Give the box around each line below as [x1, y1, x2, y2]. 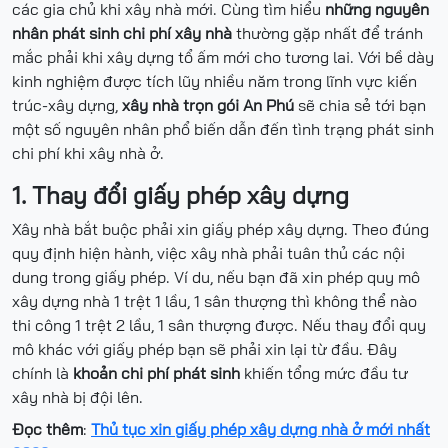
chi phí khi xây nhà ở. [12, 143, 164, 164]
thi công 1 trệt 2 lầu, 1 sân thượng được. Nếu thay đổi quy [12, 315, 426, 336]
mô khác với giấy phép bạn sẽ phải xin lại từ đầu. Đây [12, 339, 397, 360]
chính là [12, 363, 73, 384]
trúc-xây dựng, [12, 95, 122, 116]
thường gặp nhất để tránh [232, 23, 423, 44]
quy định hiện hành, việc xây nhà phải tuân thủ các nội [12, 243, 405, 264]
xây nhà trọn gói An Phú [122, 95, 294, 116]
